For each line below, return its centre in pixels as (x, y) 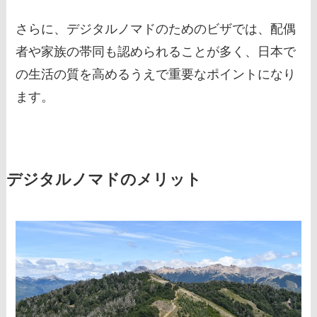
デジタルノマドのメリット (104, 180)
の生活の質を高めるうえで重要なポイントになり (156, 75)
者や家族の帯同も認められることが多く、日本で (156, 52)
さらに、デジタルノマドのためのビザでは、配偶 (156, 29)
